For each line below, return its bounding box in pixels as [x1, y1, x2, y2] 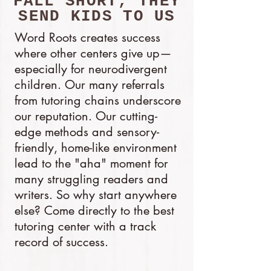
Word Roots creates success [15, 30, 160, 45]
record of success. [15, 234, 108, 250]
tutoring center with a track [15, 218, 156, 234]
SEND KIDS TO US [18, 7, 175, 25]
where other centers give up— [15, 45, 172, 61]
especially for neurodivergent [15, 61, 167, 77]
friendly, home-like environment [15, 140, 177, 155]
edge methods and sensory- [15, 124, 159, 140]
